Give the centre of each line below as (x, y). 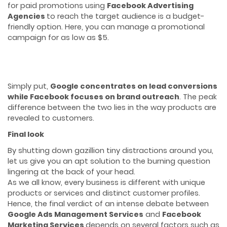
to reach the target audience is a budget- (126, 16)
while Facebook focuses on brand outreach (93, 97)
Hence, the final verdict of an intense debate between (108, 204)
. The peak (198, 97)
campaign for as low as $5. (58, 37)
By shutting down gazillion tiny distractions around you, (110, 151)
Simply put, (29, 86)
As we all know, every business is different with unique (106, 183)
